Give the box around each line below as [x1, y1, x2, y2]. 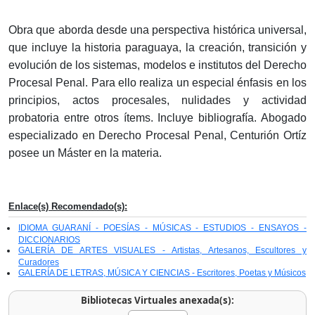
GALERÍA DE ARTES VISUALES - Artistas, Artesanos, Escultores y [18, 245, 307, 256]
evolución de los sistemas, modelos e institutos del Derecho [8, 59, 307, 72]
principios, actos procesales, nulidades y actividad [8, 94, 307, 107]
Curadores [18, 257, 59, 268]
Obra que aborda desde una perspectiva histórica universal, [8, 24, 307, 37]
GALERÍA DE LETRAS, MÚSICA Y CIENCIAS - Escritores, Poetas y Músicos [18, 268, 306, 278]
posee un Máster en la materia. [8, 147, 162, 160]
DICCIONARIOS [18, 235, 80, 245]
